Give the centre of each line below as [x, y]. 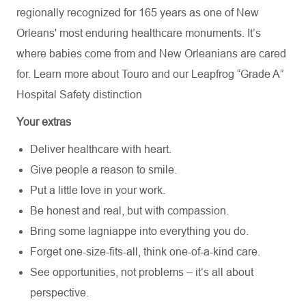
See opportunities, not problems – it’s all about [142, 272]
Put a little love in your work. [98, 190]
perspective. [59, 293]
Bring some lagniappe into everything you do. [139, 231]
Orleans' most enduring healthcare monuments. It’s [139, 33]
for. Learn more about [69, 74]
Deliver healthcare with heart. [101, 149]
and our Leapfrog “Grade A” [218, 74]
